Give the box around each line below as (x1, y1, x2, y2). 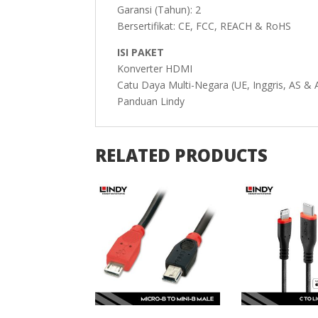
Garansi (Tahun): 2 (117, 2, 202, 16)
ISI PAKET (117, 45, 165, 59)
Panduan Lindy (117, 94, 185, 108)
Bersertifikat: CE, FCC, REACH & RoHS (117, 18, 292, 33)
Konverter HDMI (117, 61, 193, 75)
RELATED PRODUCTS (95, 143, 268, 168)
